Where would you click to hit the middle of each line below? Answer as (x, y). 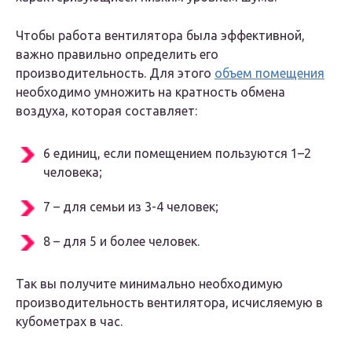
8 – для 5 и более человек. (121, 242)
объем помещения (269, 73)
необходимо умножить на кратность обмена (150, 92)
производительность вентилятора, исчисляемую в (169, 303)
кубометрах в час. (69, 322)
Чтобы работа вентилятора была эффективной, (160, 36)
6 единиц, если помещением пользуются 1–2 (177, 154)
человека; (73, 172)
